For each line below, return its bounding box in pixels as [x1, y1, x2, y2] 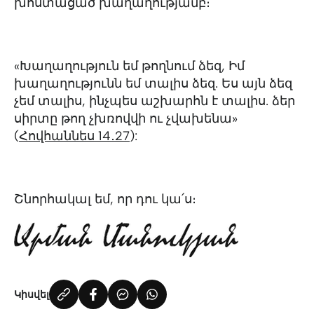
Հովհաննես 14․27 [19, 128, 130, 144]
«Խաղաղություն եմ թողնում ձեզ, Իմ [14, 58, 245, 74]
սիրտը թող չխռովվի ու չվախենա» [14, 111, 238, 126]
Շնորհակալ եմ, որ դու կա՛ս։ [14, 191, 196, 207]
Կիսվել [14, 288, 49, 301]
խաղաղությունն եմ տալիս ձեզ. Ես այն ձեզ [14, 76, 292, 91]
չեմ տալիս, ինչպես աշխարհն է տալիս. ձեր [14, 93, 295, 109]
